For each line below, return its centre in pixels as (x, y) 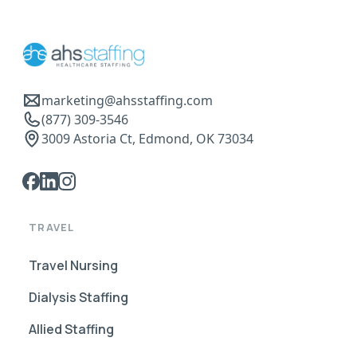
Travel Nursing (73, 265)
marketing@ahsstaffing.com (127, 101)
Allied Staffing (71, 329)
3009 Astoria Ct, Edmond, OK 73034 (147, 139)
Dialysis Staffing (78, 297)
